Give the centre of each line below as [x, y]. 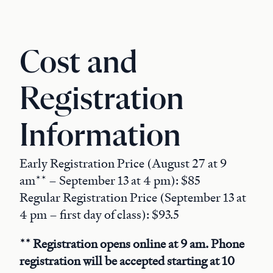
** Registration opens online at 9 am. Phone [132, 244]
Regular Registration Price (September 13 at [133, 197]
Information [100, 136]
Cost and [79, 63]
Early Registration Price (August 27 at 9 [123, 163]
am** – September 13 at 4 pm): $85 [110, 180]
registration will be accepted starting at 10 [127, 261]
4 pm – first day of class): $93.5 [99, 214]
